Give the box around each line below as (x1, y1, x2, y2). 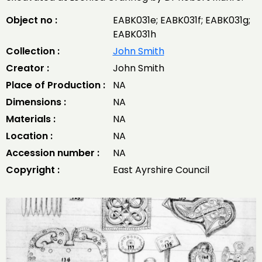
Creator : (6, 61, 49, 75)
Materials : (6, 112, 56, 126)
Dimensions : (6, 95, 66, 109)
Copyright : (6, 163, 60, 177)
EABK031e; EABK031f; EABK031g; (112, 13, 250, 27)
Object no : (6, 13, 57, 27)
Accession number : (6, 146, 99, 160)
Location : (6, 129, 53, 143)
